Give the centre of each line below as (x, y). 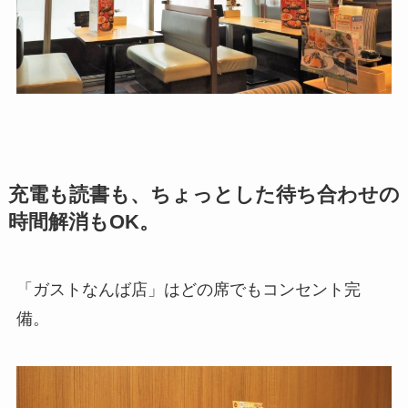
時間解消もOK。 (83, 223)
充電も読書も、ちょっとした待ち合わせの (204, 195)
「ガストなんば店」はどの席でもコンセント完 (188, 290)
